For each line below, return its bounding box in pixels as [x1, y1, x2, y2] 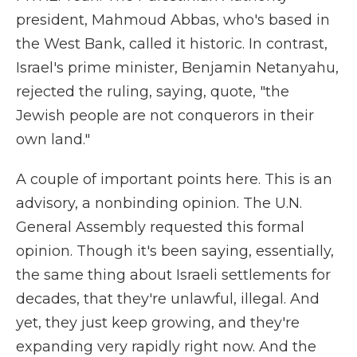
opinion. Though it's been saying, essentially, [16, 242, 334, 260]
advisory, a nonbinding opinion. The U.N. [16, 194, 302, 212]
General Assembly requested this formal [16, 218, 304, 236]
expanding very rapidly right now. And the [16, 338, 316, 355]
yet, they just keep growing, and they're [16, 314, 300, 331]
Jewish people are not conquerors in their [16, 107, 314, 124]
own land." [16, 131, 90, 148]
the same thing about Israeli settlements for [16, 266, 331, 284]
